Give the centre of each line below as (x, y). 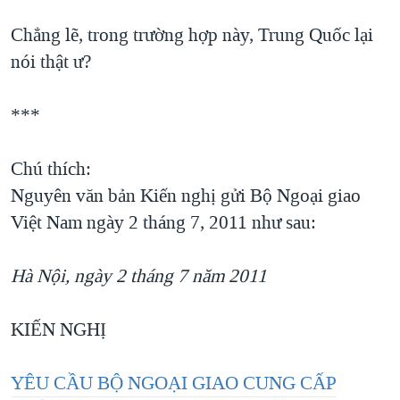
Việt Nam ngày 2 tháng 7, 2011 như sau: (163, 223)
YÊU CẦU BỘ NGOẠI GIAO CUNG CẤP (174, 383)
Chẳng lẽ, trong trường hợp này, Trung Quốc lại (192, 35)
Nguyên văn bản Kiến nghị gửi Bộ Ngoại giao (186, 196)
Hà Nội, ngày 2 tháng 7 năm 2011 (139, 276)
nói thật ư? (51, 62)
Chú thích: (51, 169)
